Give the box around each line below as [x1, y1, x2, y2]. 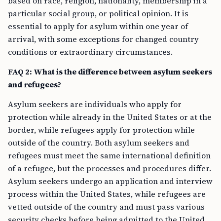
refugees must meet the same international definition [8, 150, 211, 161]
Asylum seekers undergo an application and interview [8, 176, 213, 186]
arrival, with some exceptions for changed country [8, 34, 199, 44]
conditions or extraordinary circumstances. [8, 46, 173, 57]
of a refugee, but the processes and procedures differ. [8, 163, 211, 174]
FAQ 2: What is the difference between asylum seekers [8, 66, 212, 77]
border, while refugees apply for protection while [8, 124, 195, 135]
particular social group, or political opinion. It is [8, 8, 188, 19]
